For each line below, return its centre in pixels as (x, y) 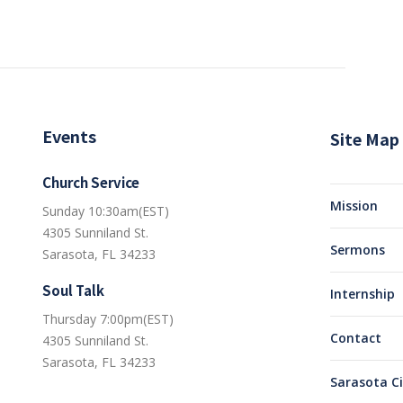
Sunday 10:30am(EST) (106, 211)
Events (69, 136)
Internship (363, 294)
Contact (356, 338)
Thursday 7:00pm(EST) (108, 319)
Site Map (365, 139)
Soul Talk (73, 290)
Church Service (91, 182)
